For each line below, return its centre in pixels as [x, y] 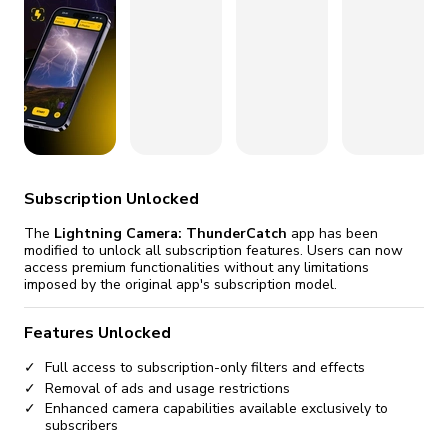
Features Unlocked [97, 333]
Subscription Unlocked [111, 198]
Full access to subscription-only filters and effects [205, 368]
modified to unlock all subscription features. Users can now [213, 250]
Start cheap [314, 40]
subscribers [81, 426]
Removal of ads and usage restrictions [167, 388]
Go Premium [134, 40]
